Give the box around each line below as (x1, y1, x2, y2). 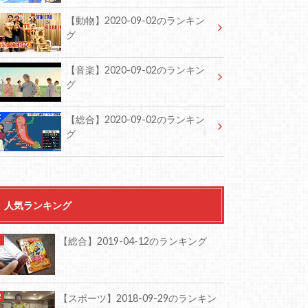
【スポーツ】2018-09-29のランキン (58, 291, 217, 304)
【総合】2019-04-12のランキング (58, 235, 207, 247)
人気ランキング (3, 199, 71, 211)
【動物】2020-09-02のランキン (65, 14, 205, 27)
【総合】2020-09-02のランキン (65, 113, 205, 126)
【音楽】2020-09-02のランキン (65, 64, 205, 76)
